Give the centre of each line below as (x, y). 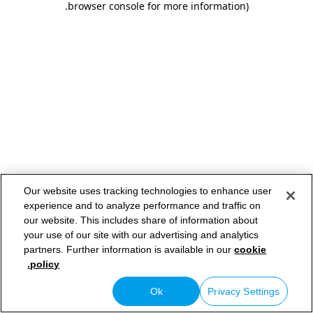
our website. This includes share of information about (141, 220)
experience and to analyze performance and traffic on (143, 205)
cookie (250, 249)
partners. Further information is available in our (129, 249)
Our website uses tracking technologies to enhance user (148, 190)
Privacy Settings (244, 291)
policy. (45, 264)
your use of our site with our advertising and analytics (141, 234)
